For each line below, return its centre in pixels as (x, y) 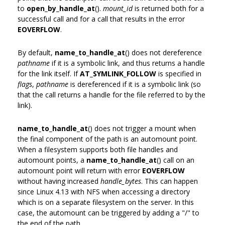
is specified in (179, 73)
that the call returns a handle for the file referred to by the (111, 94)
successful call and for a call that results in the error (101, 19)
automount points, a (52, 160)
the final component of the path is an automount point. (107, 139)
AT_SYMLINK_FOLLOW (118, 73)
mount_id (118, 8)
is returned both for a (168, 8)
